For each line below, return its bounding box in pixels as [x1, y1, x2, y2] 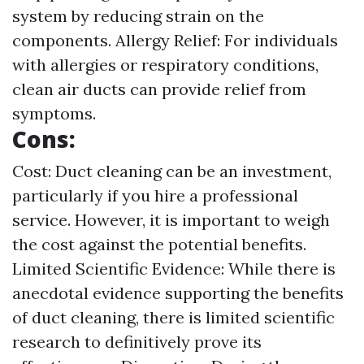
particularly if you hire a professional [12, 185, 298, 206]
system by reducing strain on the [12, 6, 264, 26]
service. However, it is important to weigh [12, 210, 330, 230]
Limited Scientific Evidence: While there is [12, 258, 336, 279]
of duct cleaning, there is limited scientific [12, 307, 335, 327]
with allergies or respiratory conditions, [12, 54, 318, 75]
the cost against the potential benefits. [12, 234, 306, 254]
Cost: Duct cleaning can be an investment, [12, 161, 331, 181]
